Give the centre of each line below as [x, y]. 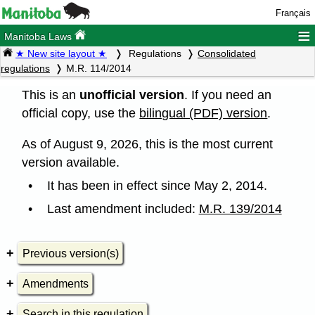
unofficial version [132, 95]
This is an [51, 95]
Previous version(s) [70, 253]
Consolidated [227, 54]
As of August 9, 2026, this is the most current [148, 144]
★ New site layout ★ [61, 54]
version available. [71, 162]
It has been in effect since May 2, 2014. [157, 185]
